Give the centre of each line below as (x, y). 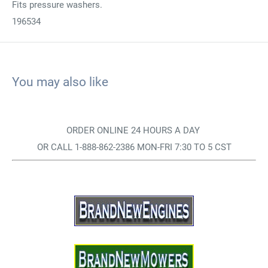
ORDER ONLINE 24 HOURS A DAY (134, 130)
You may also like (60, 82)
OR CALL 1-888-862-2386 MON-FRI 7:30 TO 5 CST (134, 147)
